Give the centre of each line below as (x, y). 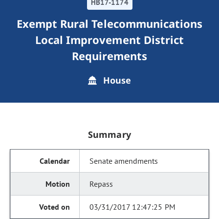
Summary (109, 134)
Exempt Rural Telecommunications (109, 23)
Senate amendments (124, 161)
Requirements (109, 56)
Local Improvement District (109, 40)
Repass (101, 184)
